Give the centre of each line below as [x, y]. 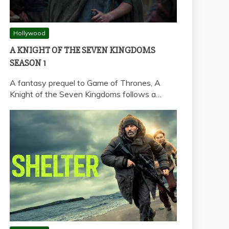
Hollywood [29, 33]
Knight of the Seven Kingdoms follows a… [86, 94]
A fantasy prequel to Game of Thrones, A [85, 83]
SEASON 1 [28, 63]
